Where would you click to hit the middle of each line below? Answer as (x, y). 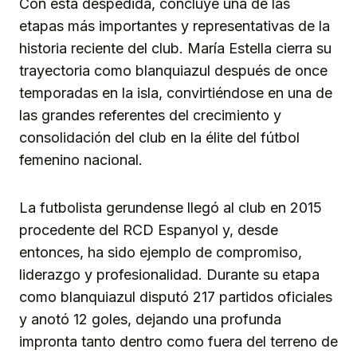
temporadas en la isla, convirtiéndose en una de (176, 93)
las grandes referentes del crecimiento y (150, 116)
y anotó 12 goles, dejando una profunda (150, 320)
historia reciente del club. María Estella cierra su (175, 49)
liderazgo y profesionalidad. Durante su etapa (169, 275)
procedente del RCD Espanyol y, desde (149, 230)
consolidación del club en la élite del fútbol (159, 138)
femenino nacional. (81, 160)
